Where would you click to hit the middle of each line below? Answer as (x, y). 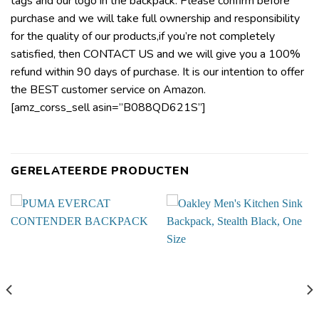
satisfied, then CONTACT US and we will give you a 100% (156, 54)
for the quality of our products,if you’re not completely (143, 36)
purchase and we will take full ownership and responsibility (155, 18)
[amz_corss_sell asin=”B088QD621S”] (108, 107)
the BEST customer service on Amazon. (108, 89)
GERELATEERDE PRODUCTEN (100, 171)
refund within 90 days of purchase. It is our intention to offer (157, 72)
